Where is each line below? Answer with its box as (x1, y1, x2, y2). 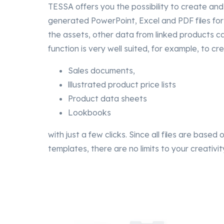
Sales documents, (68, 65, 135, 76)
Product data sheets (68, 93, 147, 104)
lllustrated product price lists (68, 79, 176, 90)
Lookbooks (68, 107, 111, 118)
